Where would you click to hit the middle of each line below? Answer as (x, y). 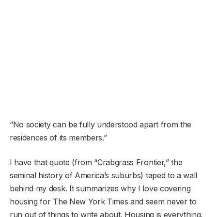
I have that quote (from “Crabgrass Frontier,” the (96, 162)
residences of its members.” (58, 137)
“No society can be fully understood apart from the (101, 124)
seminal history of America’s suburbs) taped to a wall (104, 175)
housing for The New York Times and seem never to (103, 201)
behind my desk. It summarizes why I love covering (100, 188)
